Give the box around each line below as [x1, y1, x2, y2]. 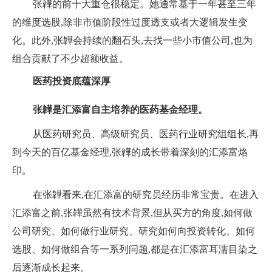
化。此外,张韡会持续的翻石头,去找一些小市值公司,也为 [12, 35, 253, 46]
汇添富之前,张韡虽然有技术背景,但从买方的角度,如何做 [12, 208, 253, 219]
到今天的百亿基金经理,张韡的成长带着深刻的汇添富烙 [12, 147, 248, 158]
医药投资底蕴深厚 [33, 76, 110, 87]
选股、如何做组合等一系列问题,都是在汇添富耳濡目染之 [12, 244, 257, 255]
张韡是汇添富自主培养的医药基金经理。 [33, 104, 208, 115]
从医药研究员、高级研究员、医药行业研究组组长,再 [33, 129, 259, 140]
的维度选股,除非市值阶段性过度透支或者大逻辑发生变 [12, 17, 248, 28]
